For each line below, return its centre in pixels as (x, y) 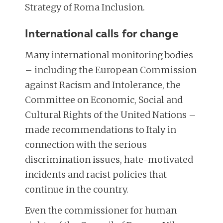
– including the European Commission (111, 70)
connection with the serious (86, 145)
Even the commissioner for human (101, 210)
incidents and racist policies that (96, 175)
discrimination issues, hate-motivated (109, 160)
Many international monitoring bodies (109, 55)
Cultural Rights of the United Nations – (111, 115)
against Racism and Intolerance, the (103, 85)
